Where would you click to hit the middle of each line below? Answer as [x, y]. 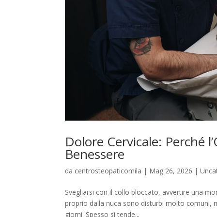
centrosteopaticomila [108, 171]
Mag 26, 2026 [171, 171]
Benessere [95, 154]
